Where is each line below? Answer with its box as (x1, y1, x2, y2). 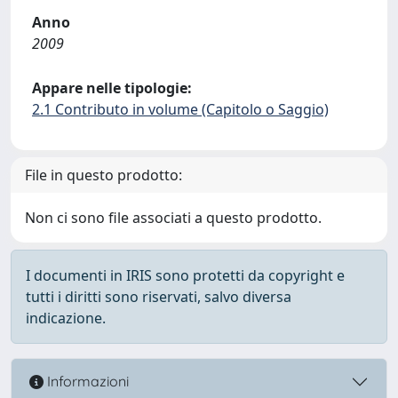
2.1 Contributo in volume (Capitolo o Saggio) (32, 99, 329, 119)
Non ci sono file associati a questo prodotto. (25, 207, 322, 227)
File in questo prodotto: (25, 164, 182, 185)
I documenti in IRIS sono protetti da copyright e (26, 265, 345, 285)
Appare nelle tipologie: (32, 77, 192, 98)
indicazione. (26, 307, 106, 328)
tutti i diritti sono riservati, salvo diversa (26, 286, 291, 306)
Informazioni (44, 372, 129, 391)
